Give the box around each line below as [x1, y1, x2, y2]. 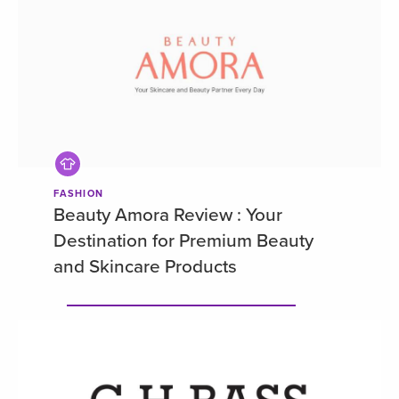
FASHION [53, 187, 103, 199]
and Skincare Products [53, 255, 237, 278]
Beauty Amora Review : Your [53, 203, 282, 226]
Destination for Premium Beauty [53, 229, 313, 252]
